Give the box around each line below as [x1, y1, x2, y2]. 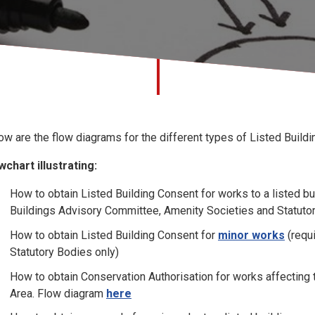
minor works [218, 228, 285, 242]
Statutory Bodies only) [10, 245, 119, 259]
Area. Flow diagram [10, 286, 106, 300]
